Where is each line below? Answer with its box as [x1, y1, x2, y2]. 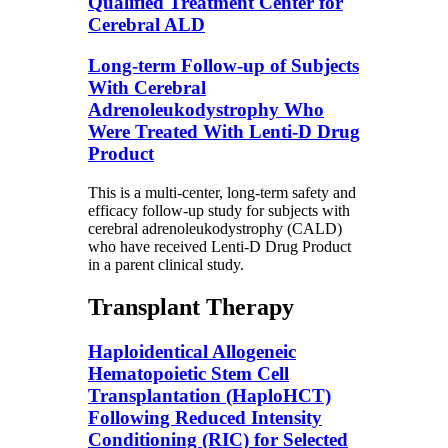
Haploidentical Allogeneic [88, 340, 296, 362]
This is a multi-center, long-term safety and [88, 183, 356, 201]
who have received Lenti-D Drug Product [88, 237, 351, 255]
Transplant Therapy [88, 293, 294, 320]
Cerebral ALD [88, 14, 205, 36]
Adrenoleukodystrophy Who [88, 99, 324, 121]
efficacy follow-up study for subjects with [88, 201, 350, 219]
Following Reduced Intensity [88, 406, 322, 428]
